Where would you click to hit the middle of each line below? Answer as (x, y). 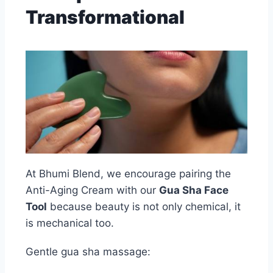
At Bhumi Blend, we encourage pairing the (128, 174)
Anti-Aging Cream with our (92, 190)
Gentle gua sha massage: (88, 252)
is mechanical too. (70, 223)
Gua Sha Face (194, 190)
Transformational (105, 17)
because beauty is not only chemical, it (144, 207)
